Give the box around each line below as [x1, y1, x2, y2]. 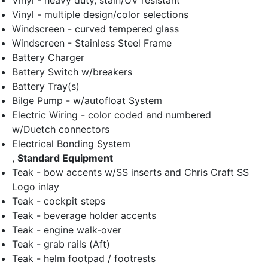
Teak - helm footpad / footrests [12, 252, 156, 265]
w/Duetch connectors [12, 123, 109, 136]
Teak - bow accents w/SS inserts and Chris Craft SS [12, 166, 249, 179]
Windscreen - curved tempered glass [12, 23, 179, 35]
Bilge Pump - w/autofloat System [12, 95, 162, 107]
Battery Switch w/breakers [12, 66, 132, 78]
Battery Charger [12, 51, 84, 64]
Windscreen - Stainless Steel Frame [12, 37, 172, 50]
